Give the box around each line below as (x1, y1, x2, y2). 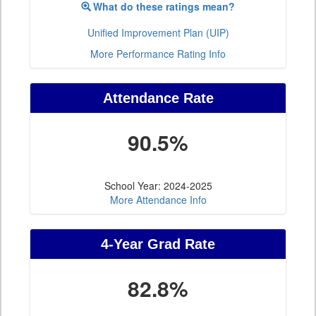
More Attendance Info (109, 193, 207, 207)
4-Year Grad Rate (101, 236, 215, 253)
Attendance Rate (102, 90, 214, 107)
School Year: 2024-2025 (104, 178, 212, 193)
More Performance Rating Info (90, 47, 226, 61)
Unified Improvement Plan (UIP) (87, 25, 229, 40)
